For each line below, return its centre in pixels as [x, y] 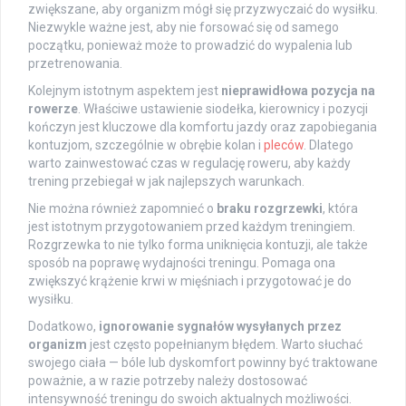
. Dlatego [329, 145]
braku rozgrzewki [270, 209]
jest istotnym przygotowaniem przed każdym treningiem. [192, 227]
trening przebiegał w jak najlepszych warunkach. [166, 182]
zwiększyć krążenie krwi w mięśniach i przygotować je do [190, 281]
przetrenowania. [75, 64]
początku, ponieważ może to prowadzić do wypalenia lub [190, 46]
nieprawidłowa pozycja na [298, 91]
